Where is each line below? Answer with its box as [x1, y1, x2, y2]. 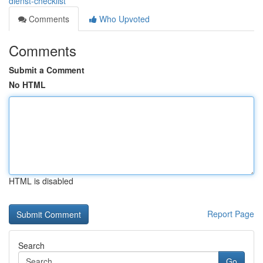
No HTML [9, 79, 46, 90]
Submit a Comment [9, 64, 85, 76]
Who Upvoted [97, 13, 150, 25]
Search [18, 240, 45, 251]
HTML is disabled [9, 175, 73, 187]
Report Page [207, 208, 254, 220]
